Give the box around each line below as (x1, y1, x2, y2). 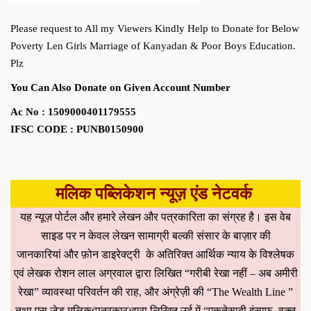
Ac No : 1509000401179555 (10, 106, 136, 117)
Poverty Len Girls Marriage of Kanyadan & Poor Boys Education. (10, 40, 296, 51)
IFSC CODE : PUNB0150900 (10, 123, 144, 135)
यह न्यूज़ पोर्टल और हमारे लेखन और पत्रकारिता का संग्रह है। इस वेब (20, 210, 291, 223)
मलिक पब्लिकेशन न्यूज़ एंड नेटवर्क (55, 184, 256, 203)
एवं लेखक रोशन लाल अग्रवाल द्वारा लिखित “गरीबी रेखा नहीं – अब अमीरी (13, 267, 298, 279)
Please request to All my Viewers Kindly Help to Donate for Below (10, 22, 299, 34)
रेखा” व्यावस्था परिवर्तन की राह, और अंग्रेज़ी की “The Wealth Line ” (18, 285, 293, 298)
